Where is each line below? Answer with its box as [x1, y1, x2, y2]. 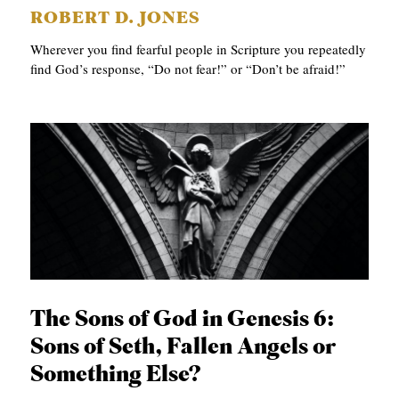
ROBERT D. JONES [30, 11, 201, 28]
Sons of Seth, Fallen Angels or [30, 337, 337, 360]
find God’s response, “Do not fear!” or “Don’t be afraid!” [30, 60, 346, 78]
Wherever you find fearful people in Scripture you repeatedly [30, 40, 367, 59]
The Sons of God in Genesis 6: [30, 309, 335, 332]
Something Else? [30, 364, 202, 387]
